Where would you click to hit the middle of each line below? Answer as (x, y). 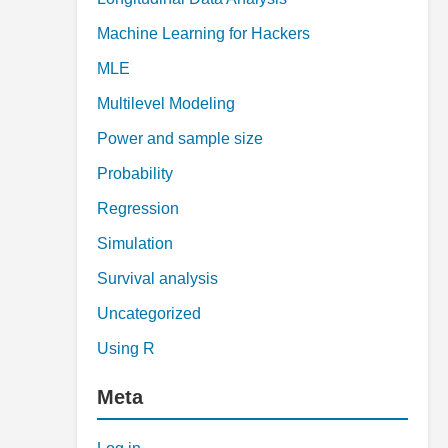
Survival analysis (157, 278)
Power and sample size (180, 138)
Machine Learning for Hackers (203, 33)
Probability (135, 173)
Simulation (135, 243)
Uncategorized (149, 313)
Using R (126, 348)
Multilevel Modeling (166, 103)
